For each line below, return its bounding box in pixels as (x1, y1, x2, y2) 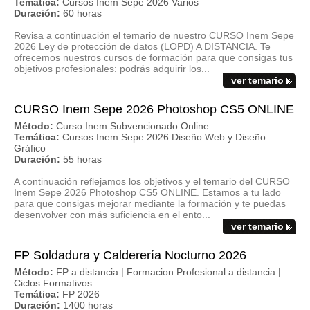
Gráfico (14, 143, 46, 154)
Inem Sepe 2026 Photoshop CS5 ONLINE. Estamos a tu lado (14, 187, 281, 198)
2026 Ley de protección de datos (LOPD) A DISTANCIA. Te (14, 41, 271, 52)
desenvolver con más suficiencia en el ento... (14, 209, 210, 220)
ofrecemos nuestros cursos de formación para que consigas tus (14, 52, 293, 63)
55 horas (63, 154, 102, 165)
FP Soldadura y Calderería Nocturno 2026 (14, 248, 246, 262)
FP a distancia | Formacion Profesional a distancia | (56, 266, 281, 277)
